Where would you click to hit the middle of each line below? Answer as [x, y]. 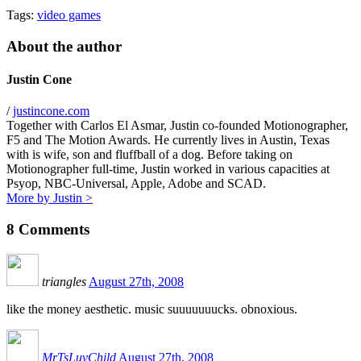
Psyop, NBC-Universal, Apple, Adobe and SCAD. [136, 184]
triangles [64, 281]
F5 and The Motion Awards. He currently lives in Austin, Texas [168, 140]
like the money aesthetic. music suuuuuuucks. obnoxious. [152, 309]
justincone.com [51, 111]
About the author [64, 46]
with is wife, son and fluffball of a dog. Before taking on [149, 155]
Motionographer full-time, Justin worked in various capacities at [168, 169]
